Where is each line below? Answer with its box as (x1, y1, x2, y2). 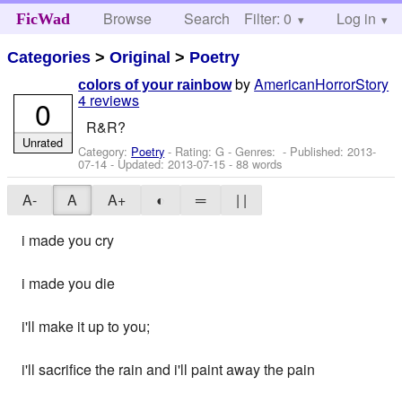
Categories (7, 48, 92, 66)
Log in (336, 8, 376, 29)
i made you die (22, 273, 116, 294)
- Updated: (107, 154, 169, 172)
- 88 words (225, 154, 283, 172)
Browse (103, 8, 153, 29)
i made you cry (22, 230, 115, 251)
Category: (78, 142, 132, 160)
